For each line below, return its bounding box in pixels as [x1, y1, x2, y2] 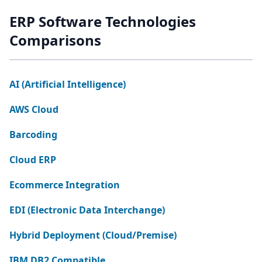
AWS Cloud [9, 103, 58, 116]
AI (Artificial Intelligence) [9, 78, 126, 91]
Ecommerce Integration [9, 178, 120, 191]
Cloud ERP [9, 153, 56, 166]
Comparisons [9, 30, 101, 50]
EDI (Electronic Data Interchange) [9, 204, 165, 216]
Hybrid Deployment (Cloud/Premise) [9, 229, 177, 242]
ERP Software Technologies [9, 12, 196, 31]
